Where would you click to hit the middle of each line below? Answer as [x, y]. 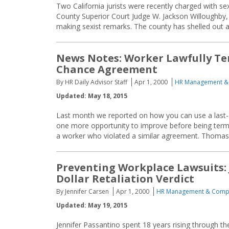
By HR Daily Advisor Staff [92, 82]
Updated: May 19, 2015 [92, 205]
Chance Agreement [107, 69]
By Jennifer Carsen [83, 191]
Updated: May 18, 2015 [92, 96]
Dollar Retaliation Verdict [125, 179]
